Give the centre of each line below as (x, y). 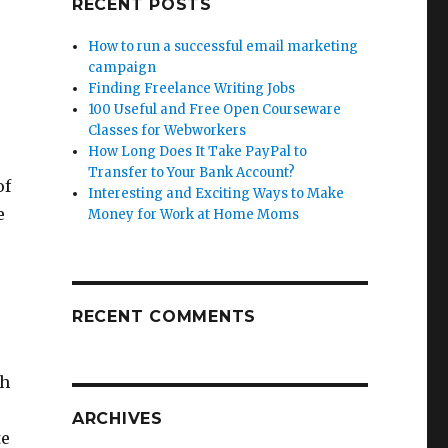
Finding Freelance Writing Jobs (192, 88)
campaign (122, 67)
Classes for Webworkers (167, 130)
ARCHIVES (117, 418)
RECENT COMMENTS (164, 316)
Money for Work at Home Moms (194, 214)
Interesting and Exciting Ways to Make (216, 193)
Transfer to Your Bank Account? (192, 172)
